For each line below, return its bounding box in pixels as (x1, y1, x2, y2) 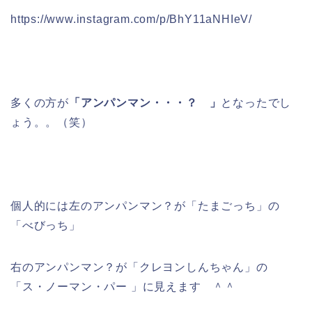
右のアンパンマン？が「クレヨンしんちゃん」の (10, 261, 268, 274)
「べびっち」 (10, 219, 81, 232)
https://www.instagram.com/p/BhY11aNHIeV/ (10, 13, 252, 26)
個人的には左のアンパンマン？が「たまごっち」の (10, 200, 280, 212)
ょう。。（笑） (10, 116, 93, 129)
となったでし (221, 97, 292, 109)
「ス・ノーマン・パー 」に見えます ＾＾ (10, 281, 237, 293)
